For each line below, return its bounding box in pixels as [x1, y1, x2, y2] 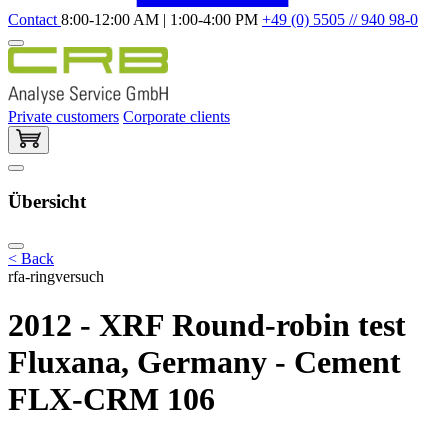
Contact [8, 10, 61, 28]
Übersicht [8, 191, 86, 213]
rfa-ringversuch [8, 267, 104, 285]
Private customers [8, 107, 119, 125]
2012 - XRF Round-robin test [8, 307, 406, 344]
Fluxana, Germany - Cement [8, 344, 401, 381]
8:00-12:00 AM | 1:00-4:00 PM [61, 10, 262, 28]
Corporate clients [123, 107, 230, 125]
